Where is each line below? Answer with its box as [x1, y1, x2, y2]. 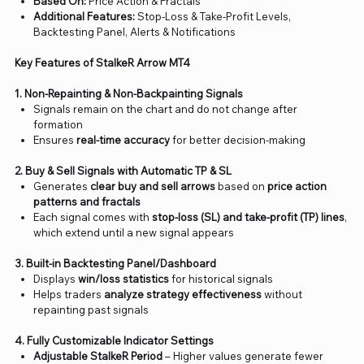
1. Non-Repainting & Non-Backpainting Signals [14, 87, 243, 101]
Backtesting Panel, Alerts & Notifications [33, 25, 236, 39]
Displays [33, 272, 79, 286]
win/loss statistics [78, 272, 170, 286]
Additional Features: [33, 10, 136, 24]
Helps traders [33, 288, 105, 301]
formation [33, 118, 84, 132]
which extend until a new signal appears [33, 226, 235, 240]
